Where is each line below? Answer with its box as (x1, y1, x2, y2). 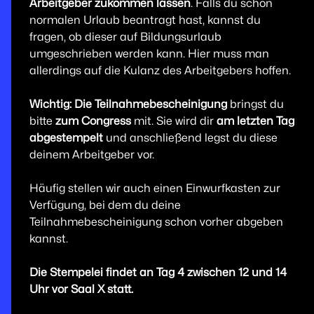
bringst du (226, 97, 284, 111)
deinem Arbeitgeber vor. (29, 148, 154, 162)
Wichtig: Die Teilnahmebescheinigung (29, 97, 227, 111)
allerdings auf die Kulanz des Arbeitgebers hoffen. (29, 64, 291, 78)
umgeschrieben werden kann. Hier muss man (29, 47, 269, 61)
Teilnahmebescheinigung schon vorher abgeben (29, 215, 283, 229)
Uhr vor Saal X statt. (29, 282, 133, 296)
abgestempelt (29, 131, 103, 145)
